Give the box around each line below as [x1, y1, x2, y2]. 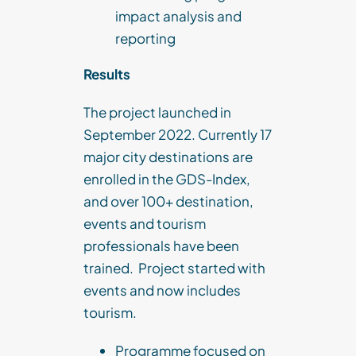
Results [83, 65, 130, 83]
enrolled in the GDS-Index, [83, 170, 250, 188]
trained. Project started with [83, 259, 265, 277]
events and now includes [83, 281, 241, 300]
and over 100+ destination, [83, 192, 253, 211]
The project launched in [83, 103, 231, 122]
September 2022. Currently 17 [83, 126, 272, 144]
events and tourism [83, 215, 206, 233]
